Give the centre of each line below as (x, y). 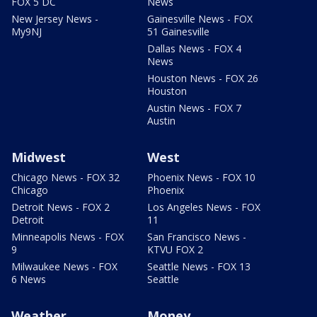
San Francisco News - (197, 237)
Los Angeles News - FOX (204, 207)
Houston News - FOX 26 (203, 79)
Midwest (39, 157)
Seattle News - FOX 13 (199, 267)
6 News (29, 279)
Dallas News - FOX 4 (194, 49)
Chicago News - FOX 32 (65, 178)
